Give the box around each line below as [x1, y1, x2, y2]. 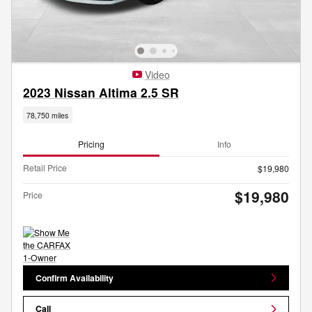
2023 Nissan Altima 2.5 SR [23, 84, 179, 102]
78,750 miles [26, 109, 69, 120]
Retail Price [23, 162, 67, 174]
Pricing [78, 137, 104, 150]
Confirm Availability [36, 271, 114, 284]
